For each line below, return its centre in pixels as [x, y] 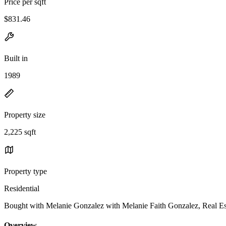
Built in [16, 58]
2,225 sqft [20, 132]
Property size [25, 115]
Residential [22, 188]
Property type [25, 171]
